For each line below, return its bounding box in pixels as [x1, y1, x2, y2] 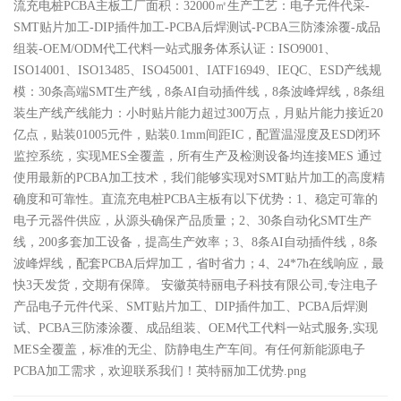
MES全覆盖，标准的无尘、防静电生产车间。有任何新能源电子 [13, 343, 365, 356]
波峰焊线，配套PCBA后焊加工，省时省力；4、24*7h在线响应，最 [13, 257, 384, 270]
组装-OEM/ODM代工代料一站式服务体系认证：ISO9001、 [13, 42, 337, 55]
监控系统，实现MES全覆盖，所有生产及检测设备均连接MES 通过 [13, 149, 382, 163]
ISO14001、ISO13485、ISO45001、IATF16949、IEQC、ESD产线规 [13, 64, 381, 77]
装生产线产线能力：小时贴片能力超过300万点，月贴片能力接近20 [13, 107, 383, 120]
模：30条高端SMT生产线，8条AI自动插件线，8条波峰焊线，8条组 [13, 85, 385, 98]
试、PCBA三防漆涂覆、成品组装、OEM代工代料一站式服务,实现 [13, 321, 378, 335]
